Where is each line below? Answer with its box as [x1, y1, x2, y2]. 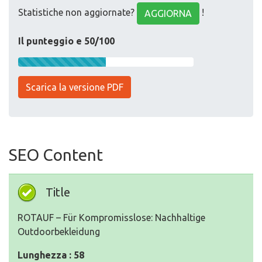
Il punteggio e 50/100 [18, 36, 115, 46]
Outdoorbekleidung [18, 226, 100, 237]
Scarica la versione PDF [26, 82, 123, 92]
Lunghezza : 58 [18, 250, 84, 260]
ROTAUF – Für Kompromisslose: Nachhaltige [18, 212, 205, 223]
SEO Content [9, 146, 103, 164]
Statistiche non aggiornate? [18, 7, 137, 18]
